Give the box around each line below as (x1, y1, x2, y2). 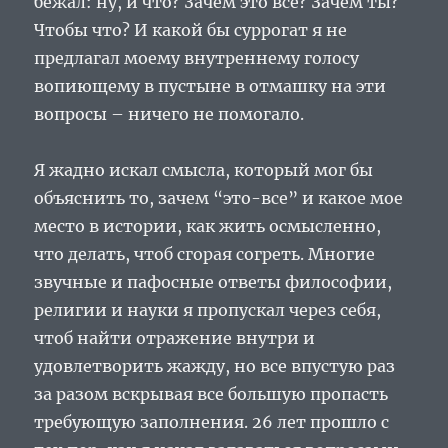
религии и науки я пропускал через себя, (34, 299, 382, 320)
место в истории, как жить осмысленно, (34, 215, 382, 236)
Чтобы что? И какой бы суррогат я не (34, 19, 348, 40)
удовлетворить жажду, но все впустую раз (34, 355, 396, 376)
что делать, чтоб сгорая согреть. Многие (34, 243, 376, 264)
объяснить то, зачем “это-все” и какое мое (34, 187, 404, 208)
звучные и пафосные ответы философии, (34, 271, 393, 292)
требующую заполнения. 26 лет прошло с (34, 411, 390, 432)
